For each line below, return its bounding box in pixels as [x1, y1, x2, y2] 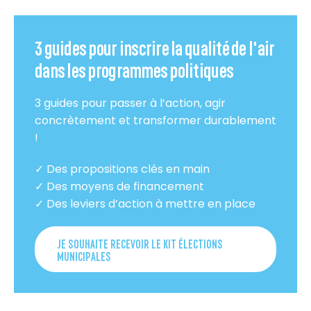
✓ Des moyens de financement [35, 178, 204, 195]
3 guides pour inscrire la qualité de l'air [35, 35, 275, 60]
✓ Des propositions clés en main [35, 161, 210, 178]
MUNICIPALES [57, 248, 111, 264]
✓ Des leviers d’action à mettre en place [35, 196, 255, 212]
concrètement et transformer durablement [35, 112, 276, 129]
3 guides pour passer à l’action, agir [35, 95, 226, 112]
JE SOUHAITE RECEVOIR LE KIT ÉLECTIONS [57, 235, 223, 251]
